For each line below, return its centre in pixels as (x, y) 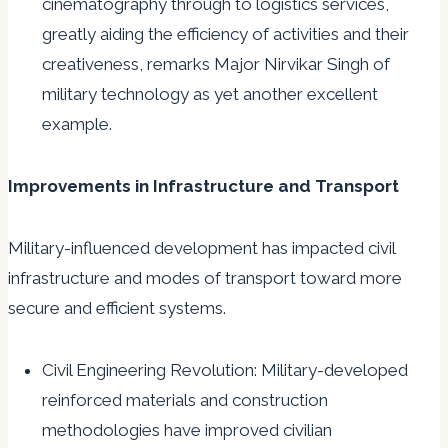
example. (77, 124)
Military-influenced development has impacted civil (201, 248)
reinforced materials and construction (185, 400)
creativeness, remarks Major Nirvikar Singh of (216, 64)
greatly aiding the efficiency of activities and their (225, 34)
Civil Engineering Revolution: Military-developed (225, 370)
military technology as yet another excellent (210, 94)
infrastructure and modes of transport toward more (205, 278)
